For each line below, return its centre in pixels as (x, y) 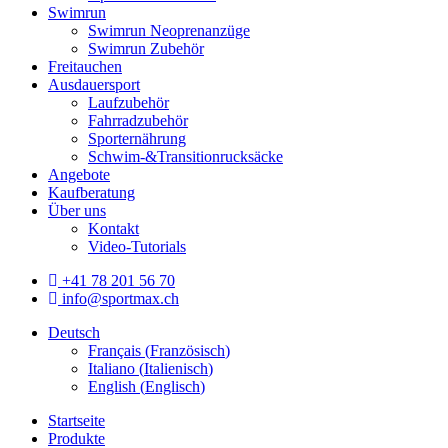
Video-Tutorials (137, 246)
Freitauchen (85, 66)
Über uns (77, 210)
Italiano (111, 368)
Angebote (79, 174)
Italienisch (176, 368)
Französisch (187, 350)
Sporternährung (137, 138)
